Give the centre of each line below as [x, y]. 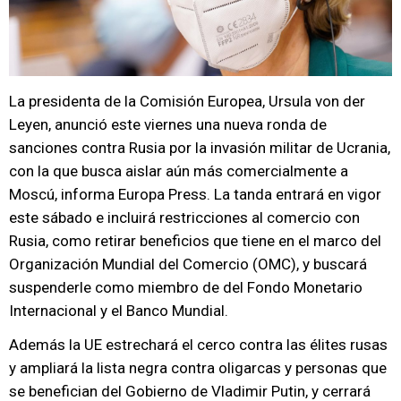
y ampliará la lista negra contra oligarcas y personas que [198, 368]
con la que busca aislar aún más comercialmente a [179, 171]
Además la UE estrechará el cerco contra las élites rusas [198, 345]
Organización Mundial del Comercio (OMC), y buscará [188, 264]
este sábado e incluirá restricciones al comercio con [184, 218]
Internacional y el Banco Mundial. [119, 311]
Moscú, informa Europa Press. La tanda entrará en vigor [195, 194]
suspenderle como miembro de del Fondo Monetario [186, 287]
